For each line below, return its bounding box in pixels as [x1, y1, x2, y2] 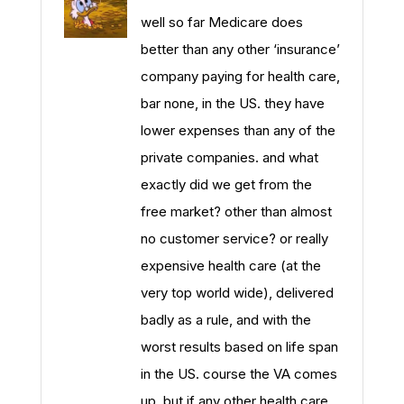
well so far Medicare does [141, 14, 303, 31]
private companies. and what [141, 149, 318, 166]
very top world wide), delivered [141, 284, 334, 301]
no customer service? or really [141, 230, 328, 247]
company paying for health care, [141, 68, 340, 85]
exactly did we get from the [141, 176, 312, 193]
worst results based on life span [141, 338, 338, 355]
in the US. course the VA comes [141, 365, 337, 382]
